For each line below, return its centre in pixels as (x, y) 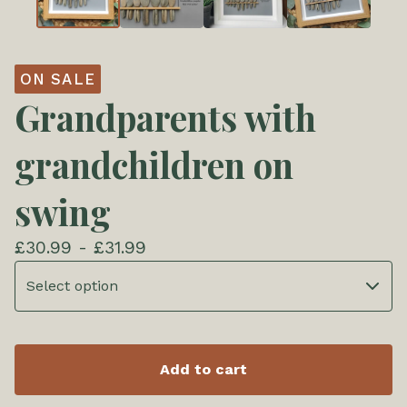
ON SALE (58, 79)
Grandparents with (165, 118)
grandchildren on (154, 165)
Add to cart (203, 370)
